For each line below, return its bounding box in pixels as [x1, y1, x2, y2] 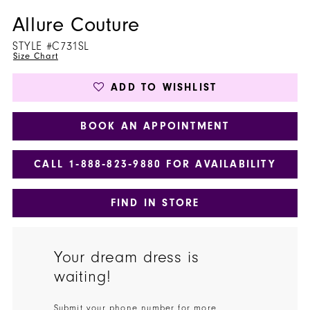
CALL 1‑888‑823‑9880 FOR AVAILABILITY [34, 158, 276, 171]
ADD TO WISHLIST [111, 81, 217, 94]
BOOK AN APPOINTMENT [80, 119, 230, 132]
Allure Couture [12, 13, 140, 37]
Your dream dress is [53, 248, 200, 267]
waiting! [53, 268, 111, 286]
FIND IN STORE [110, 196, 200, 209]
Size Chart [12, 51, 59, 61]
